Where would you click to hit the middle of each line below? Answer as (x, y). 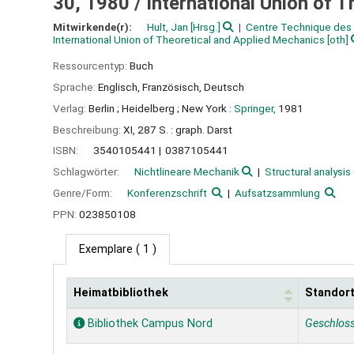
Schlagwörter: (87, 172)
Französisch (171, 87)
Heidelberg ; (151, 108)
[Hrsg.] (204, 27)
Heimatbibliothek (121, 292)
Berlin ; (104, 108)
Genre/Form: (84, 192)
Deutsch (224, 87)
